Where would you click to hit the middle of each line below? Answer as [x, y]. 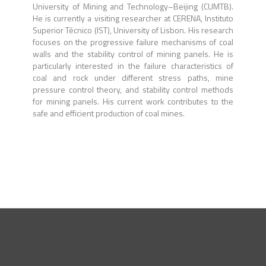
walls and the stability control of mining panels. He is [133, 54]
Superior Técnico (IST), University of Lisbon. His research [133, 30]
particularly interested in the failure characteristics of [133, 66]
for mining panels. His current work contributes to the [133, 101]
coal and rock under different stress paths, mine [133, 77]
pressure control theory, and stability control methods [133, 89]
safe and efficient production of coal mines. [109, 113]
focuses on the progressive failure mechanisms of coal [133, 42]
